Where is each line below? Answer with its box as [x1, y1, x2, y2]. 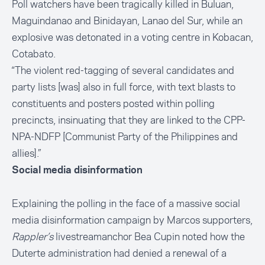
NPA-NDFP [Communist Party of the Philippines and [12, 130, 238, 144]
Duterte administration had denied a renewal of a [12, 246, 227, 261]
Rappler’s [12, 230, 53, 244]
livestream [53, 230, 102, 244]
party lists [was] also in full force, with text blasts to [12, 80, 235, 95]
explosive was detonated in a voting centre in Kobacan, [12, 30, 253, 45]
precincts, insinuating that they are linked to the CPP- [12, 113, 245, 128]
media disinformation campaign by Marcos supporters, [12, 213, 253, 228]
